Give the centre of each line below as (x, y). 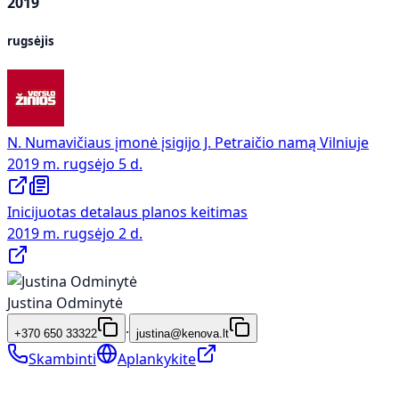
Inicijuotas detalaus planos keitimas (127, 212)
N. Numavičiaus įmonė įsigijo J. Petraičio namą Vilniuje (188, 143)
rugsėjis (31, 41)
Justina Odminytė (65, 303)
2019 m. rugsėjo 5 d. (75, 164)
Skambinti (62, 359)
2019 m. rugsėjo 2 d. (75, 234)
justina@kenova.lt (183, 334)
